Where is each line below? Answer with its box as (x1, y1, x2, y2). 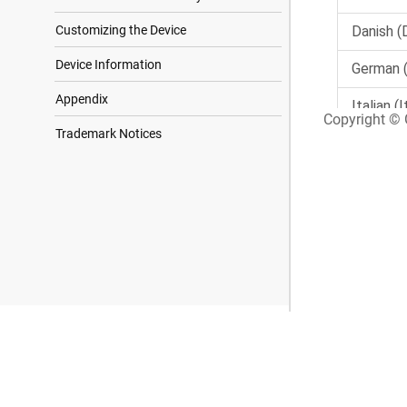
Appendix (55, 92, 108, 106)
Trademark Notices (55, 126, 162, 141)
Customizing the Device (55, 23, 186, 37)
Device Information (55, 57, 162, 72)
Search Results (55, 323, 150, 340)
